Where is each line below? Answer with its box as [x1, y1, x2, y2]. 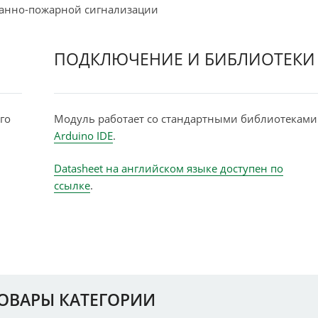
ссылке [53, 178, 90, 193]
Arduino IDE [53, 128, 113, 143]
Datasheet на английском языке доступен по [53, 161, 283, 176]
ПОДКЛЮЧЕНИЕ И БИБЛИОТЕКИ [53, 48, 315, 71]
